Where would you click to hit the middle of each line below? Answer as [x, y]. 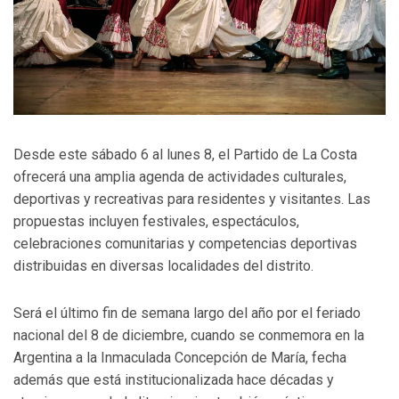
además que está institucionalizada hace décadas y [174, 380]
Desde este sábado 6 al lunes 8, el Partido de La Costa [185, 155]
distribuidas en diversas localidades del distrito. [163, 266]
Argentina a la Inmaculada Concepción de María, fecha [180, 358]
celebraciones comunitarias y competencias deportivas [185, 244]
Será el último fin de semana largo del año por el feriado [187, 313]
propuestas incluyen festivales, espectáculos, [156, 222]
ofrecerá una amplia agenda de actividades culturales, [180, 177]
